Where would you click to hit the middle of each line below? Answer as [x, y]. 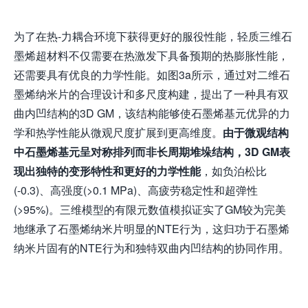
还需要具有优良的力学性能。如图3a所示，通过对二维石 [152, 75]
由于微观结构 [256, 133]
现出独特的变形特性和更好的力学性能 [107, 171]
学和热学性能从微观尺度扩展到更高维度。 [118, 133]
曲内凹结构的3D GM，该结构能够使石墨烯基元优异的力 [152, 113]
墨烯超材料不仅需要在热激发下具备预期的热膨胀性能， [151, 56]
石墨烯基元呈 [58, 152]
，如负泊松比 [234, 171]
